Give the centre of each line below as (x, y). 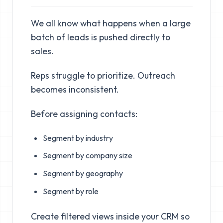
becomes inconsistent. (75, 89)
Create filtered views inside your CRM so (110, 216)
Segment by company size (87, 156)
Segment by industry (78, 138)
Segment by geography (83, 173)
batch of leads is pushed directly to (100, 37)
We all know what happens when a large (111, 23)
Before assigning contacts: (84, 113)
